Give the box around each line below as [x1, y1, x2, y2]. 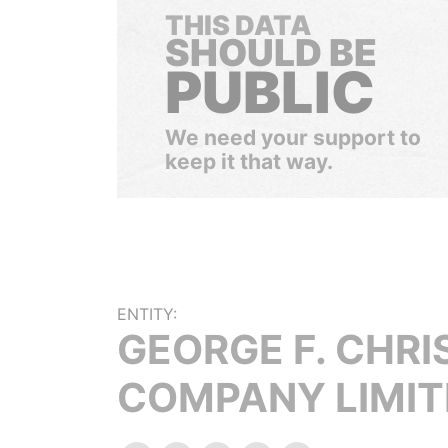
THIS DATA [165, 9, 311, 42]
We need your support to [165, 125, 421, 150]
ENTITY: [117, 304, 177, 324]
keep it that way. [165, 149, 333, 174]
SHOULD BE [165, 30, 377, 75]
